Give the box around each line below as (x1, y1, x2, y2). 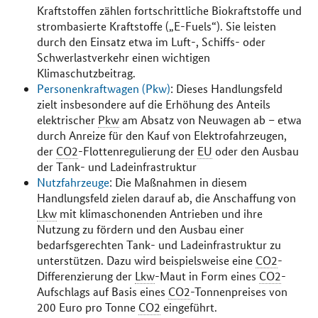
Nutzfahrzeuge (36, 174, 109, 190)
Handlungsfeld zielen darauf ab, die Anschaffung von (36, 190, 296, 205)
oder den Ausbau (212, 143, 299, 158)
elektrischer (36, 111, 98, 127)
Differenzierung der (36, 268, 135, 283)
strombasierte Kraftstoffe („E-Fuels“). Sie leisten (36, 18, 276, 33)
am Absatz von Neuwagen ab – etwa (119, 111, 302, 127)
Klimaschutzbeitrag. (36, 65, 136, 80)
